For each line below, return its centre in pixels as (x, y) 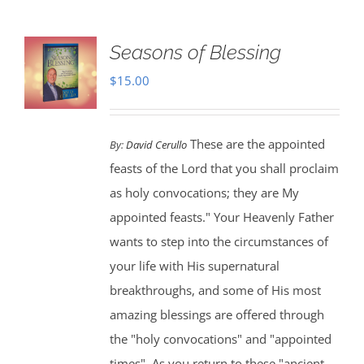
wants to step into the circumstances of (219, 241)
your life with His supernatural (194, 266)
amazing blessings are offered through (217, 314)
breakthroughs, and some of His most (215, 290)
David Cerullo (156, 145)
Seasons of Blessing (195, 52)
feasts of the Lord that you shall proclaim (224, 168)
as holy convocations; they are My (204, 193)
